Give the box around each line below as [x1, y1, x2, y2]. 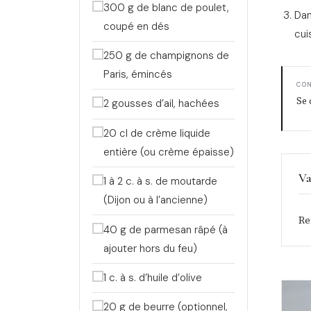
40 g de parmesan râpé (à [103, 222, 228, 237]
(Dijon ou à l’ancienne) [103, 193, 208, 208]
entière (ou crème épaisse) [103, 144, 234, 159]
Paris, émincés [103, 67, 172, 82]
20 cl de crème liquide [103, 126, 210, 140]
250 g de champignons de [103, 49, 229, 63]
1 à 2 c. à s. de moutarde [103, 174, 217, 189]
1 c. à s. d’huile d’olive [103, 270, 202, 285]
